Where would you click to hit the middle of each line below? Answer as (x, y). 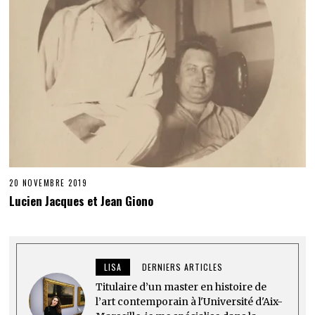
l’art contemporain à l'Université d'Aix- (189, 301)
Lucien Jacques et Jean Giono (82, 200)
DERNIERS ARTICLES (183, 266)
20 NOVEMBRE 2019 (49, 183)
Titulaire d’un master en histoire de (181, 287)
